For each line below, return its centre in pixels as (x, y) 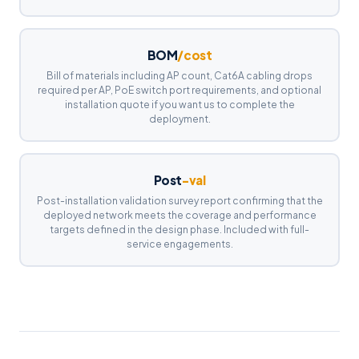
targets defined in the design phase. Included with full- (179, 229)
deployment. (179, 119)
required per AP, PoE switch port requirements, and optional (179, 90)
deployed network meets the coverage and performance (179, 215)
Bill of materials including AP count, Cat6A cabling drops (179, 75)
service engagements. (179, 244)
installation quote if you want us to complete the (179, 104)
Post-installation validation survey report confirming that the (179, 200)
